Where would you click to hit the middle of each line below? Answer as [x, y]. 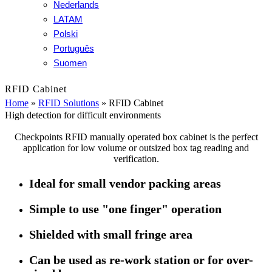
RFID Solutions [69, 103]
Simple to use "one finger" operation [125, 209]
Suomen [70, 63]
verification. [136, 159]
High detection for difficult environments [83, 115]
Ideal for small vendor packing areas [125, 183]
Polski [66, 34]
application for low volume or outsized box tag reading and [136, 148]
